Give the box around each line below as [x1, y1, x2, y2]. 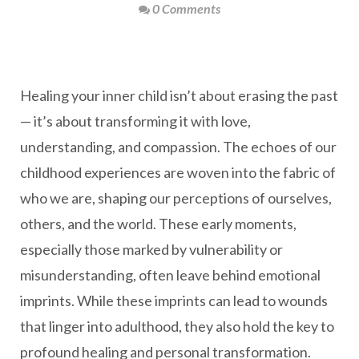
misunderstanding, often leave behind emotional [20, 266, 321, 284]
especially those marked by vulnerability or [20, 240, 283, 258]
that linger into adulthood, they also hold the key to [20, 317, 334, 335]
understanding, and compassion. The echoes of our [20, 138, 337, 155]
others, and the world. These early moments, [20, 215, 296, 232]
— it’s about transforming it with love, [20, 112, 251, 130]
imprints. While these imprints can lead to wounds [20, 292, 328, 309]
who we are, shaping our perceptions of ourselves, [20, 189, 332, 207]
